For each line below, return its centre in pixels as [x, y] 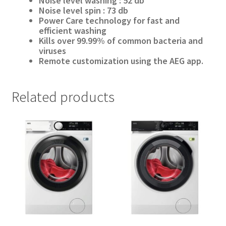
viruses [52, 50]
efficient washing [72, 30]
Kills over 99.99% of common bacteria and [121, 40]
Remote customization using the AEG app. [121, 61]
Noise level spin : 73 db [83, 10]
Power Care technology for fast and [109, 20]
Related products [63, 97]
